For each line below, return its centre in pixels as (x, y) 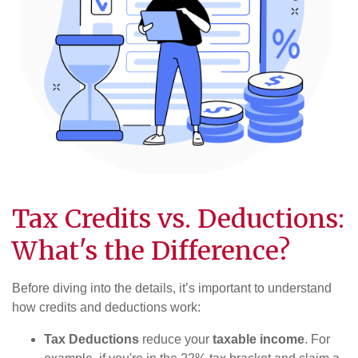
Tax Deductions (91, 340)
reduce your (176, 340)
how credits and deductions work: (106, 308)
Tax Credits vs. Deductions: (178, 219)
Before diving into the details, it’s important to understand (172, 288)
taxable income (259, 340)
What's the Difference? (151, 251)
